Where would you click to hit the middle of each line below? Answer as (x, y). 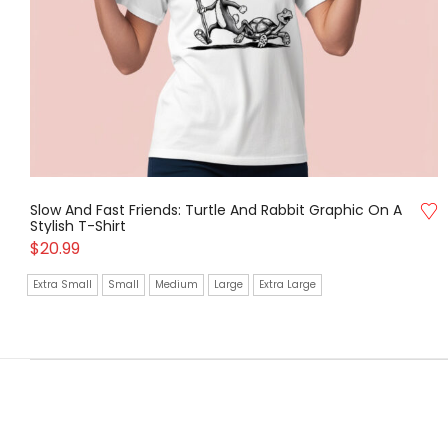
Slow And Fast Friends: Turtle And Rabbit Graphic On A (216, 210)
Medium (176, 285)
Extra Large (287, 285)
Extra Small (62, 285)
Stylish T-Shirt (78, 226)
